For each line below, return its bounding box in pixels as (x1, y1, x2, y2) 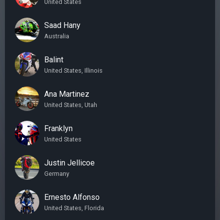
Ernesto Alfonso (44, 192, 100, 202)
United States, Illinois (44, 66, 103, 74)
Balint (44, 55, 63, 64)
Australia (44, 32, 69, 40)
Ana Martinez (44, 89, 89, 99)
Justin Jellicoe (44, 158, 95, 167)
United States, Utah (44, 101, 97, 109)
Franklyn (44, 123, 73, 133)
